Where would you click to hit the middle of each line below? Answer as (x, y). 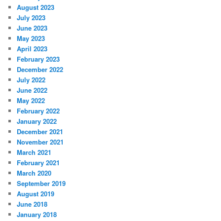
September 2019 (41, 184)
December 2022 (40, 70)
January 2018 (37, 215)
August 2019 (36, 194)
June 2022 (32, 90)
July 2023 (31, 18)
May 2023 (31, 38)
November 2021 (40, 142)
